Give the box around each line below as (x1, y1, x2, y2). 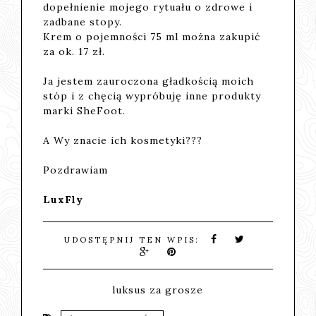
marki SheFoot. (43, 104, 126, 117)
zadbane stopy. (43, 15, 123, 28)
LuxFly (43, 193, 84, 206)
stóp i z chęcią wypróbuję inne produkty (43, 89, 262, 102)
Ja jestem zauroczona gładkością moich (43, 74, 255, 87)
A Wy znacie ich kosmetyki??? (43, 133, 203, 147)
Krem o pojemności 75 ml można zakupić (43, 30, 261, 43)
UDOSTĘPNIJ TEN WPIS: (63, 234, 204, 245)
